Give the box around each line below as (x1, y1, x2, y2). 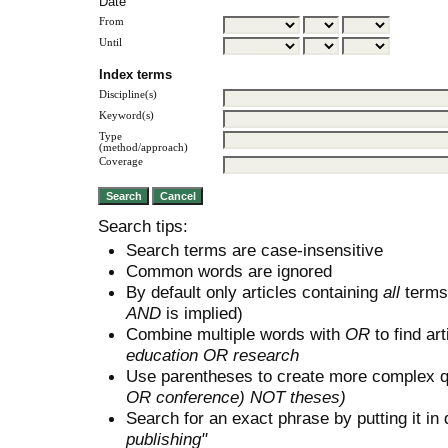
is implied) (161, 302, 243, 323)
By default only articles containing (126, 281, 383, 302)
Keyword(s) (99, 109, 154, 121)
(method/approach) (99, 141, 188, 153)
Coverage (99, 155, 143, 167)
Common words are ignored (126, 260, 332, 281)
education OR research (126, 344, 299, 365)
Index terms (99, 67, 172, 83)
